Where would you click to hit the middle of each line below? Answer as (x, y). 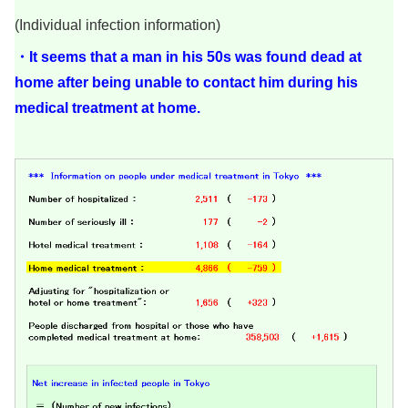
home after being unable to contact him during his (186, 82)
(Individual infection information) (117, 25)
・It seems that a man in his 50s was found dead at (188, 56)
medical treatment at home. (107, 107)
